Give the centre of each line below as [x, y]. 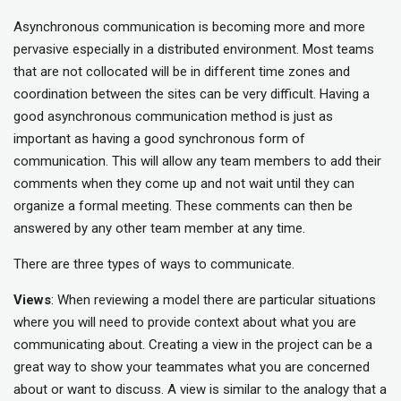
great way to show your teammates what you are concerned [192, 367]
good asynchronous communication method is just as [173, 117]
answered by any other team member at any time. [159, 229]
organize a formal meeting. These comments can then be [183, 206]
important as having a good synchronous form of [159, 139]
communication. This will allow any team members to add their [197, 162]
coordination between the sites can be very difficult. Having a [192, 94]
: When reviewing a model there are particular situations [213, 300]
